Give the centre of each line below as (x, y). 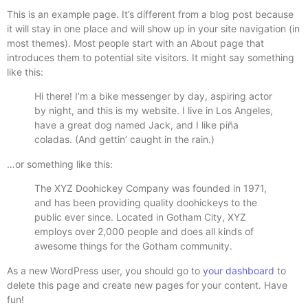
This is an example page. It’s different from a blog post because (150, 14)
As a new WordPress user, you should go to (105, 270)
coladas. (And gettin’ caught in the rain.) (124, 140)
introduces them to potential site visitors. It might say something (151, 57)
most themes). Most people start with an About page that (135, 43)
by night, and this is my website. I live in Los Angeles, (154, 111)
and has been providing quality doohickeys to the (146, 203)
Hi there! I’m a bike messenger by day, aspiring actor (153, 96)
